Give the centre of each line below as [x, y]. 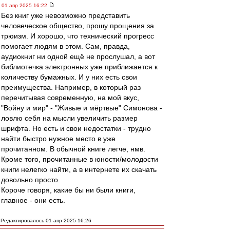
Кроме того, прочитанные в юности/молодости [80, 159]
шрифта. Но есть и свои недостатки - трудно [76, 128]
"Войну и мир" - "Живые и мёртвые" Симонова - [82, 108]
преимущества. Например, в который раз [71, 87]
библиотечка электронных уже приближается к [79, 67]
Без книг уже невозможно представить [65, 15]
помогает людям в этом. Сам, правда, [65, 46]
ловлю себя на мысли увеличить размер [69, 118]
